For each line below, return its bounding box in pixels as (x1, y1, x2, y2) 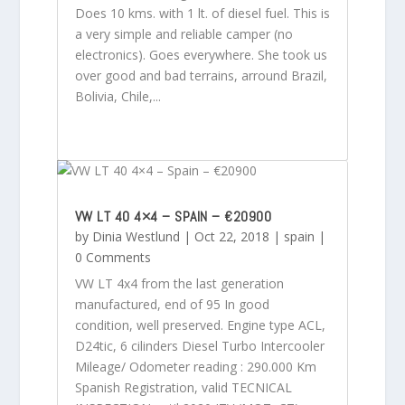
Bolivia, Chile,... (74, 87, 161, 105)
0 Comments (74, 248, 151, 266)
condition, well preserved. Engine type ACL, (74, 316, 325, 334)
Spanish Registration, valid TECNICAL (74, 378, 292, 396)
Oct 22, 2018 (193, 227, 269, 245)
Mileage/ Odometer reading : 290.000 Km (74, 357, 316, 375)
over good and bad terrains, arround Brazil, (74, 66, 327, 84)
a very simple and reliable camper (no (74, 24, 293, 42)
